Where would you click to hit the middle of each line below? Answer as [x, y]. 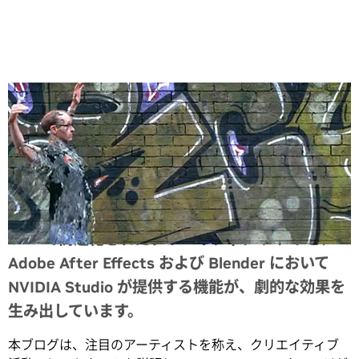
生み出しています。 [75, 311]
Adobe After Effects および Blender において [169, 263]
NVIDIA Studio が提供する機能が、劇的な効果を [177, 287]
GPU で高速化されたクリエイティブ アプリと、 [171, 239]
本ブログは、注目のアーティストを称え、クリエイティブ [173, 345]
